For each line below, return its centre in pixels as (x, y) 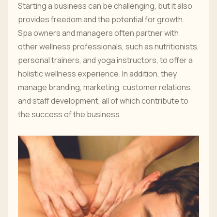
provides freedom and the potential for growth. (101, 19)
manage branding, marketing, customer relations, (105, 87)
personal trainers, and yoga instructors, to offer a (105, 60)
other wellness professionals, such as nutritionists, (108, 46)
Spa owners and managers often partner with (98, 33)
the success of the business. (70, 114)
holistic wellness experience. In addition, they (97, 74)
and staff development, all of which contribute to (103, 101)
